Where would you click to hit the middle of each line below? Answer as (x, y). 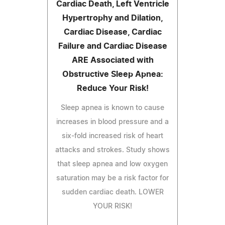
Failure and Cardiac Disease (113, 46)
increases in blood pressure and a (113, 122)
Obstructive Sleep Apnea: (113, 74)
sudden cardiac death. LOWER (113, 192)
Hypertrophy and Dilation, (113, 18)
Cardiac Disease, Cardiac (113, 32)
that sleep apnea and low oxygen (113, 164)
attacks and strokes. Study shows (113, 150)
